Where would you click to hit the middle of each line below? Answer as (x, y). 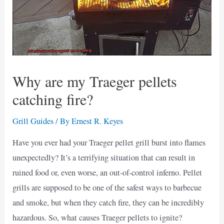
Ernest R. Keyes (97, 121)
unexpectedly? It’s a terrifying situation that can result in (104, 158)
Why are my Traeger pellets (95, 81)
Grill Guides (33, 121)
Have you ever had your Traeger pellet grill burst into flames (109, 143)
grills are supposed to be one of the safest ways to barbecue (107, 188)
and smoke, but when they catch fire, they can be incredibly (108, 203)
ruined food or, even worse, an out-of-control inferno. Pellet (107, 173)
